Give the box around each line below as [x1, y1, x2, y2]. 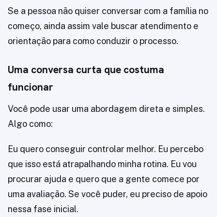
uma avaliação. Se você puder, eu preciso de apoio [8, 189, 207, 200]
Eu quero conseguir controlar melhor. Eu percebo [8, 144, 203, 155]
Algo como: [8, 119, 53, 129]
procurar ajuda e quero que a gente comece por [8, 174, 200, 185]
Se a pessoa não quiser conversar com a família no [8, 6, 208, 16]
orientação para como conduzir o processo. [8, 36, 178, 46]
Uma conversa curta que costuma [8, 63, 164, 77]
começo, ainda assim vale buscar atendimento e [8, 21, 199, 31]
